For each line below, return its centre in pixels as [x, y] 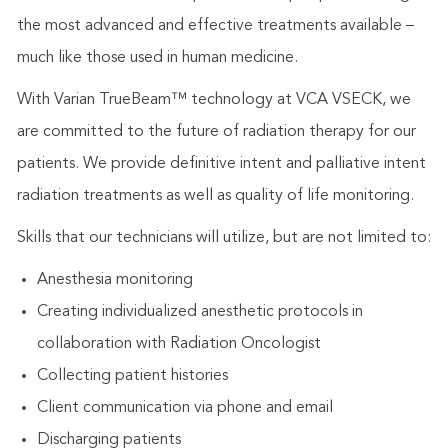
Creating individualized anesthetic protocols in [199, 312]
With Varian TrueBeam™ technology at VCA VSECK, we [213, 100]
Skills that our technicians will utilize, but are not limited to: [223, 238]
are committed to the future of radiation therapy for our [216, 132]
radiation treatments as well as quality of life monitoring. [215, 196]
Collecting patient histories [132, 376]
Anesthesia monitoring [114, 280]
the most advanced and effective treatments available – [215, 26]
